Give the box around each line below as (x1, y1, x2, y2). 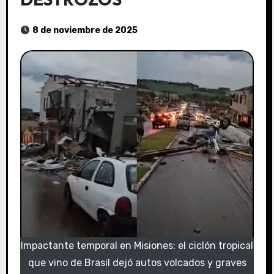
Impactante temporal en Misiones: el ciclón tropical (21, 240, 253, 252)
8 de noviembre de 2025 (32, 25, 138, 36)
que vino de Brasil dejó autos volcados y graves (28, 257, 246, 269)
